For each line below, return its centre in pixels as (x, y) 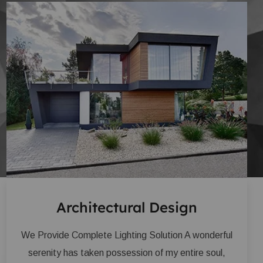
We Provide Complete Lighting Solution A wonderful (127, 235)
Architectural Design (127, 207)
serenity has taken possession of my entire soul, (127, 252)
